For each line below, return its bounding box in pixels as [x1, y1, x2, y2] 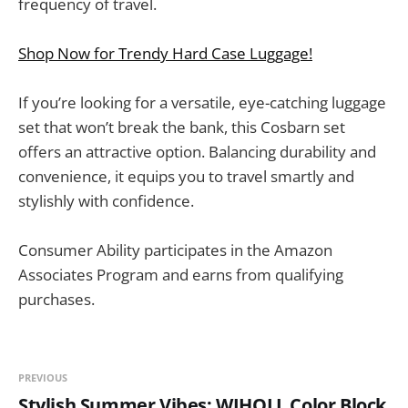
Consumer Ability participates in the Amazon [18, 240, 332, 261]
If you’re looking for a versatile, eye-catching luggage [18, 91, 386, 113]
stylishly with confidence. [18, 189, 194, 211]
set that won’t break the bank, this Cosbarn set [18, 116, 345, 138]
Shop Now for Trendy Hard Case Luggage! [18, 42, 312, 64]
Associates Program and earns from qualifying [18, 264, 343, 286]
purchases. [18, 289, 95, 311]
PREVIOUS [18, 371, 67, 385]
